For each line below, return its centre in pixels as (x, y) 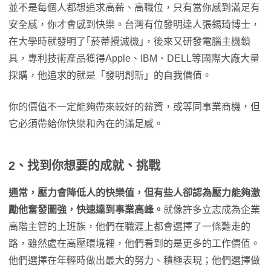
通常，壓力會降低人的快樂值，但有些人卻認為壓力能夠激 (134, 193)
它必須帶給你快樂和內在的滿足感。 (86, 124)
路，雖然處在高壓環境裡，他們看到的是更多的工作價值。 (134, 243)
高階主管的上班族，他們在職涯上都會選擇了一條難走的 (129, 227)
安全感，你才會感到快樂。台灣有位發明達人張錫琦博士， (134, 24)
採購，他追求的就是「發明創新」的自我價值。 (110, 75)
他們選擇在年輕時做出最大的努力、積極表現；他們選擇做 (134, 260)
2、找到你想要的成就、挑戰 (84, 166)
